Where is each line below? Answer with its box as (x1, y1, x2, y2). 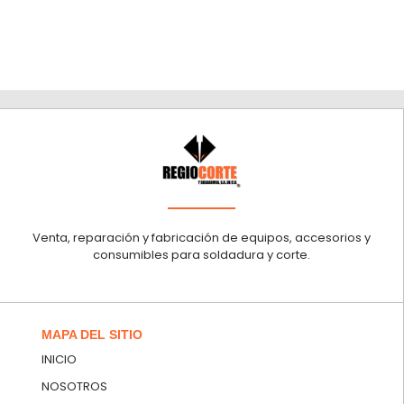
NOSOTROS (41, 377, 107, 395)
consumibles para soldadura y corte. (93, 246, 310, 264)
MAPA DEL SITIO (41, 326, 142, 342)
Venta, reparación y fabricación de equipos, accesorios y (32, 229, 371, 247)
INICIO (41, 350, 77, 368)
